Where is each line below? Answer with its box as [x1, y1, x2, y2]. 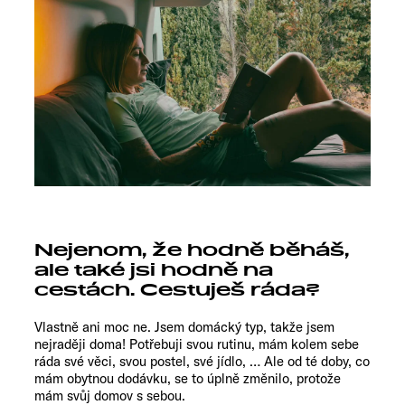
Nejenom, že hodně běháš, [34, 240, 349, 262]
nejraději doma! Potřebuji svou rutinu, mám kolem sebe [34, 335, 359, 353]
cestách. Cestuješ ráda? [34, 279, 320, 302]
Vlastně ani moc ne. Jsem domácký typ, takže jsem [34, 318, 334, 336]
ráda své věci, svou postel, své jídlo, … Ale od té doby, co [34, 353, 370, 371]
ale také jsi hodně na [34, 259, 273, 282]
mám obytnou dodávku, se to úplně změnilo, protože [34, 370, 341, 388]
